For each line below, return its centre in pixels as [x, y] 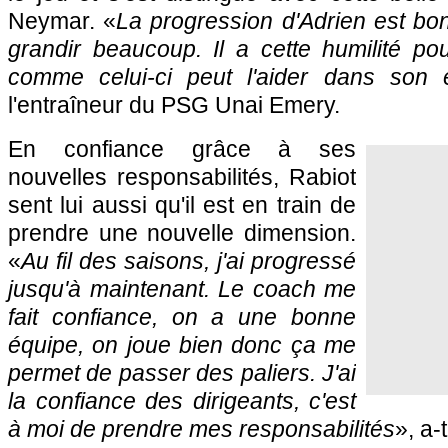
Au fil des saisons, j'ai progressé [188, 261]
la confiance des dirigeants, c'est [182, 401]
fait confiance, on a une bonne [182, 317]
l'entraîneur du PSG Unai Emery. [174, 105]
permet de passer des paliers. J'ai [182, 373]
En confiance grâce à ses [182, 149]
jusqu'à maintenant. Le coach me [182, 289]
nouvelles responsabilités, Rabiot [182, 177]
